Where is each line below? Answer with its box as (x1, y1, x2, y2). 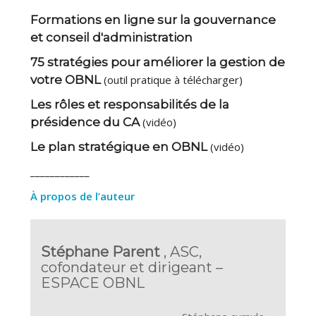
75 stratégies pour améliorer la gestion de (30, 55, 286, 70)
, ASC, (164, 243, 202, 261)
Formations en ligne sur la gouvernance (30, 13, 276, 28)
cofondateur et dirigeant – (41, 259, 224, 276)
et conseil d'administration (30, 30, 193, 45)
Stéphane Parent (41, 243, 164, 261)
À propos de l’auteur (30, 189, 135, 204)
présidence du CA (30, 115, 140, 130)
